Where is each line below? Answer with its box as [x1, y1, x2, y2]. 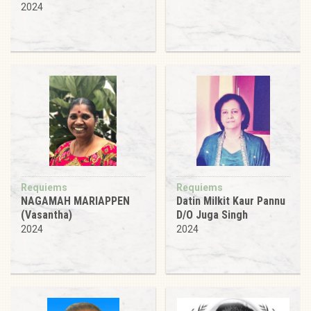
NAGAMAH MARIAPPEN [21, 194, 130, 208]
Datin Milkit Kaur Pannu [176, 194, 285, 208]
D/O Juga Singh [176, 208, 248, 221]
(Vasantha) [21, 208, 72, 221]
